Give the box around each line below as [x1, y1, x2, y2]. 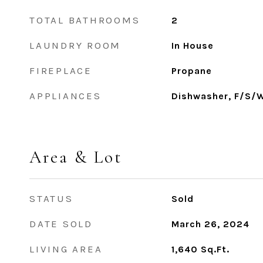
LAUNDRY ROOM [29, 39, 121, 51]
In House [171, 40, 214, 51]
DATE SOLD [29, 218, 93, 230]
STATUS [29, 193, 73, 204]
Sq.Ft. [200, 244, 230, 255]
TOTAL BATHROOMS [29, 14, 140, 26]
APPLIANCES [29, 90, 102, 102]
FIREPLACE [29, 65, 92, 76]
